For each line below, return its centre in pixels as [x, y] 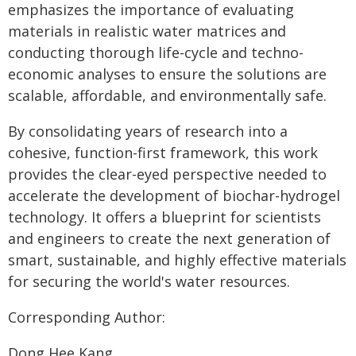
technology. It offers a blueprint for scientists [164, 217]
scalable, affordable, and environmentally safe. [167, 95]
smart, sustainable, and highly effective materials [177, 260]
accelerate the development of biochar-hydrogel [174, 195]
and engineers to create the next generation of [169, 238]
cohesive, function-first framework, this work [163, 153]
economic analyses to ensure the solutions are [167, 74]
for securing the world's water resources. [149, 281]
